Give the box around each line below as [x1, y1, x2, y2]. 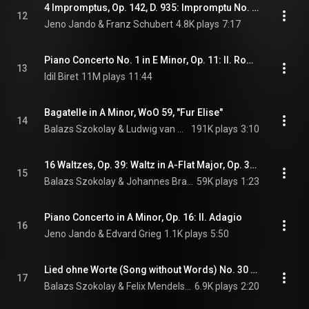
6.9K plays [195, 281, 238, 292]
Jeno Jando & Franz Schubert [44, 19, 173, 30]
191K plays [191, 123, 238, 134]
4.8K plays [176, 19, 219, 30]
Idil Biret [44, 71, 79, 82]
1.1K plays [164, 228, 208, 239]
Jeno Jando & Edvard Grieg [44, 228, 161, 239]
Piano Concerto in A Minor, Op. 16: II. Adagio [44, 212, 242, 223]
